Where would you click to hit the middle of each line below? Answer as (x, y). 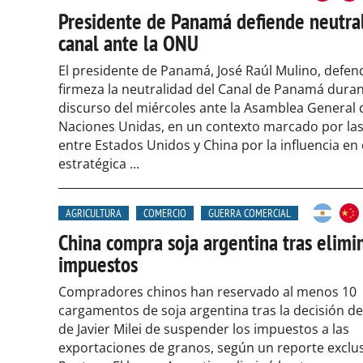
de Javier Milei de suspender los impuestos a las (204, 329)
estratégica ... (99, 164)
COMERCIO (165, 213)
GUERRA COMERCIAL (250, 213)
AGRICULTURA (94, 213)
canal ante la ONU (128, 43)
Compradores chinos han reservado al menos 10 (207, 292)
